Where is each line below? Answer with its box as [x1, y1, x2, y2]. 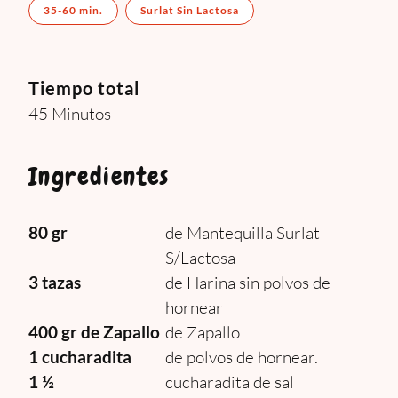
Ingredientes [28, 161, 170, 192]
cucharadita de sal [165, 371, 294, 393]
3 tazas [28, 272, 81, 292]
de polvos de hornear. [165, 346, 318, 368]
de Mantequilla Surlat [165, 222, 320, 243]
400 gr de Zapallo [28, 322, 160, 342]
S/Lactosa [165, 247, 235, 268]
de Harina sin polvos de [165, 272, 330, 293]
